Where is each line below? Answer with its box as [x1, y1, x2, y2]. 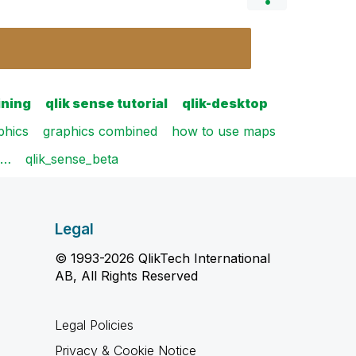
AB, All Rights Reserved [54, 268, 198, 284]
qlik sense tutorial [45, 95, 168, 111]
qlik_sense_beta [25, 151, 118, 167]
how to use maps [172, 123, 276, 139]
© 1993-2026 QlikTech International [54, 250, 270, 266]
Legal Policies [54, 317, 133, 333]
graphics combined [43, 123, 157, 139]
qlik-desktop [182, 95, 268, 111]
